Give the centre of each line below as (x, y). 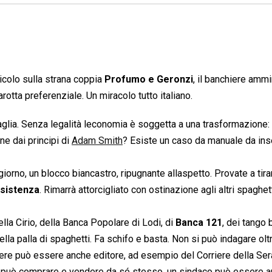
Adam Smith (97, 140)
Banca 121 (199, 222)
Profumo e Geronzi (149, 79)
